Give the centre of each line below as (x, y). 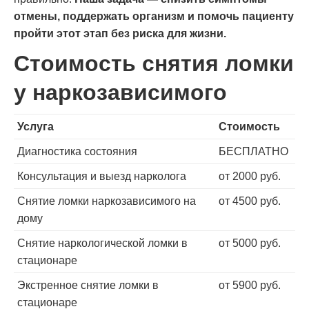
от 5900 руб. (250, 286)
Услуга (36, 127)
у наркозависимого (120, 93)
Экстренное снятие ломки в (88, 286)
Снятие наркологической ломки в (102, 243)
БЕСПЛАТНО (253, 152)
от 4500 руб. (250, 201)
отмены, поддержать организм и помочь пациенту (154, 17)
